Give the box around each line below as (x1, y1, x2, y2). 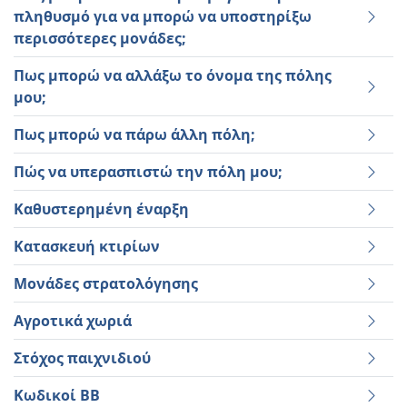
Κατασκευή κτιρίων (14, 236, 160, 256)
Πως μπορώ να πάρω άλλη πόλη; (14, 124, 255, 144)
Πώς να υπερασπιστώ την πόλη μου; (14, 162, 283, 182)
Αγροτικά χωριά (14, 311, 132, 331)
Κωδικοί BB (14, 385, 100, 405)
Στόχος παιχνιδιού (14, 348, 151, 368)
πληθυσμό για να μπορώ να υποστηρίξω (14, 6, 312, 26)
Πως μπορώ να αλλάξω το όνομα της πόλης (14, 65, 332, 85)
